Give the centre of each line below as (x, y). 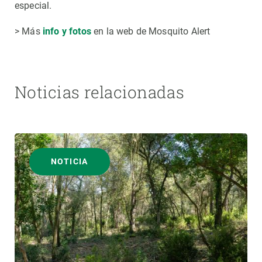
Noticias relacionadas (99, 92)
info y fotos (67, 32)
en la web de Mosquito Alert (151, 32)
